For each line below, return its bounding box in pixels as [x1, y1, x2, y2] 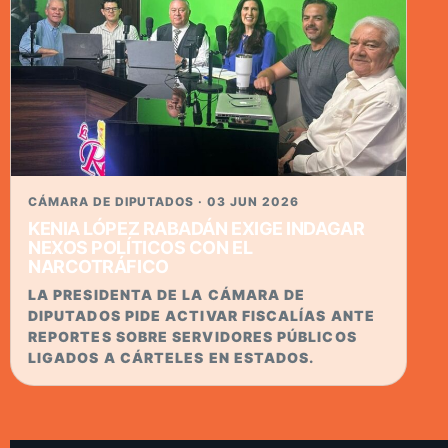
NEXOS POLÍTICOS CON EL [28, 237, 253, 259]
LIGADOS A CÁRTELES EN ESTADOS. [28, 349, 315, 367]
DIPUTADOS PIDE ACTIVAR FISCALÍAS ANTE [28, 307, 375, 325]
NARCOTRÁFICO [28, 256, 169, 278]
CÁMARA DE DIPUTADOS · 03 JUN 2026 [28, 194, 299, 210]
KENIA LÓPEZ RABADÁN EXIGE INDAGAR [28, 218, 365, 240]
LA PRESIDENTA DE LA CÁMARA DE [28, 286, 306, 304]
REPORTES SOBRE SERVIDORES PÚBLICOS [28, 328, 357, 346]
